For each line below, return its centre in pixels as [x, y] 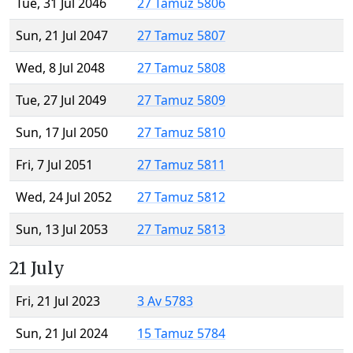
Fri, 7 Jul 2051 [54, 165]
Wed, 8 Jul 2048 [60, 68]
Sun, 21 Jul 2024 [62, 334]
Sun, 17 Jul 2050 [62, 133]
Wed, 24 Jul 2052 [64, 197]
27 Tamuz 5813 [181, 230]
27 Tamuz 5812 [181, 197]
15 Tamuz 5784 [181, 334]
